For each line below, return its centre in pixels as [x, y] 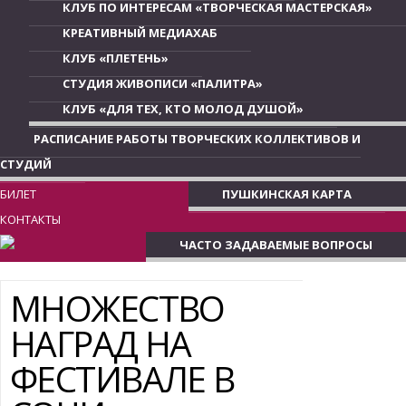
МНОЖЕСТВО [117, 307]
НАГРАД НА [100, 343]
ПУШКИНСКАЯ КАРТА [287, 194]
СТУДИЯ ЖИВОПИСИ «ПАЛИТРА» [163, 83]
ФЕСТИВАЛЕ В [122, 378]
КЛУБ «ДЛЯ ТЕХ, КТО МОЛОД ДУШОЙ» [183, 109]
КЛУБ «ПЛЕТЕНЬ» [116, 58]
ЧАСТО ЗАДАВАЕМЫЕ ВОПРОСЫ [276, 245]
